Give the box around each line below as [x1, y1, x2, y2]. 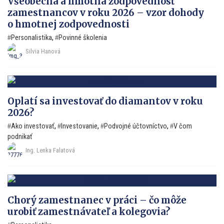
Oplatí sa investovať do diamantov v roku [7, 95, 203, 107]
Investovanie [61, 121, 97, 130]
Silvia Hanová [25, 47, 60, 55]
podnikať [7, 132, 32, 141]
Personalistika [11, 33, 52, 42]
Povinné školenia [58, 33, 107, 42]
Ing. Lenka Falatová [25, 146, 75, 154]
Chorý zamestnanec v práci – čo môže [7, 194, 186, 206]
